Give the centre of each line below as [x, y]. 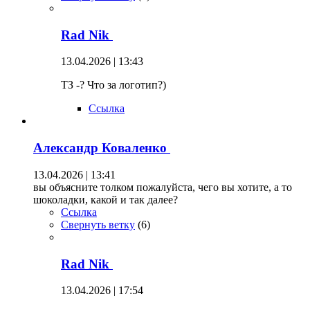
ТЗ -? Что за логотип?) [113, 85]
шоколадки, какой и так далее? [106, 199]
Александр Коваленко [102, 148]
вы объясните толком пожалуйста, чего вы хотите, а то [163, 187]
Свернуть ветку [98, 224]
